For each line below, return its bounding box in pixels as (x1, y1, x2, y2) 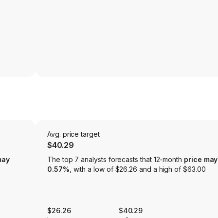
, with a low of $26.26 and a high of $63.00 (69, 165, 206, 174)
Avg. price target (47, 130, 100, 139)
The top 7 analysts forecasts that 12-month (47, 155, 184, 164)
